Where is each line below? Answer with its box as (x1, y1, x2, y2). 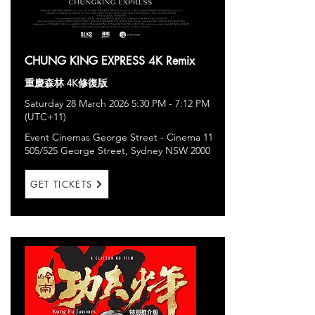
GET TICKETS (30, 178, 93, 191)
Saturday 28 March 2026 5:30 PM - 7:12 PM (25, 97, 210, 110)
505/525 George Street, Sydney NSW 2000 (25, 144, 210, 157)
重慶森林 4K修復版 (25, 77, 108, 89)
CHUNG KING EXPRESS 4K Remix (25, 53, 195, 68)
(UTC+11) (25, 110, 66, 123)
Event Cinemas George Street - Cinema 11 (25, 131, 213, 143)
